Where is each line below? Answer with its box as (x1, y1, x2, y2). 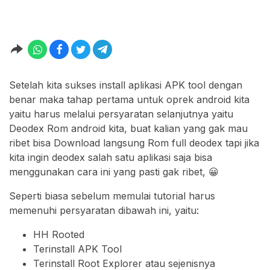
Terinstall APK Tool (33, 243, 122, 256)
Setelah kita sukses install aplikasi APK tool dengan (9, 79, 242, 92)
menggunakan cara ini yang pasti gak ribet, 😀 (9, 166, 219, 178)
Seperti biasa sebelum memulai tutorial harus (9, 190, 215, 202)
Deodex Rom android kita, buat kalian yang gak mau (9, 122, 248, 135)
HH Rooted (33, 228, 84, 241)
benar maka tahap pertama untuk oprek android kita (9, 93, 250, 106)
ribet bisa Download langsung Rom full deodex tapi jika (9, 137, 259, 149)
